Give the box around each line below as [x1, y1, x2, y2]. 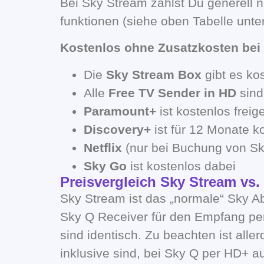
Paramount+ [84, 104, 156, 118]
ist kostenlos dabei [127, 159, 236, 173]
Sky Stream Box [106, 67, 202, 81]
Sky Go [84, 159, 127, 173]
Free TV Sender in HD [108, 85, 236, 100]
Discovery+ [84, 122, 151, 136]
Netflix [84, 140, 122, 154]
